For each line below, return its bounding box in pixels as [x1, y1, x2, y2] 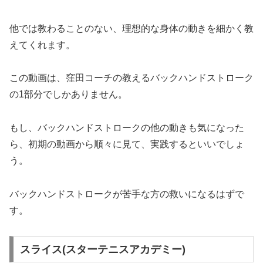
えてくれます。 [9, 39, 75, 50]
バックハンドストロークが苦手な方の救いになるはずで [9, 189, 244, 200]
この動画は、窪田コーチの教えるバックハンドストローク [9, 73, 254, 83]
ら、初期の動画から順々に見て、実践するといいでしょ [9, 139, 244, 150]
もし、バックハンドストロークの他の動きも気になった [9, 123, 244, 133]
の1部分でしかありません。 [9, 89, 127, 100]
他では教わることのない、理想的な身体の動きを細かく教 [9, 23, 254, 33]
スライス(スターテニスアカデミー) [19, 243, 186, 255]
